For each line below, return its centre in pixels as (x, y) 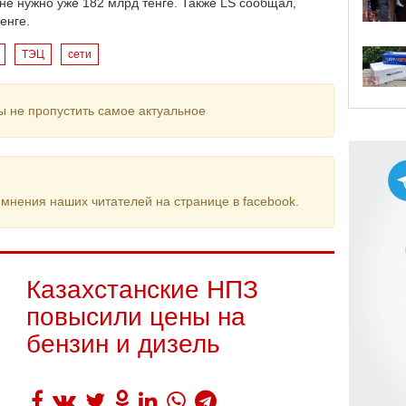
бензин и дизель (123, 344)
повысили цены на (136, 317)
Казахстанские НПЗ (142, 290)
